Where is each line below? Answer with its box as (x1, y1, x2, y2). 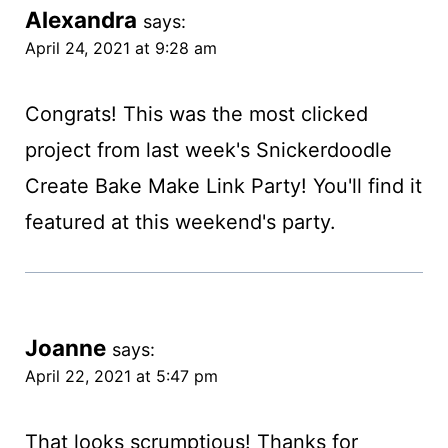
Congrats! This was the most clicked (24, 102, 368, 127)
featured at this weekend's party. (24, 210, 336, 235)
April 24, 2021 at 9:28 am (24, 38, 217, 59)
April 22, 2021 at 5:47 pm (24, 366, 218, 387)
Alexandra (24, 6, 137, 34)
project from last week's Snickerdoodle (24, 138, 392, 163)
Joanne (24, 334, 106, 362)
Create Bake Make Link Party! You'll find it (24, 174, 422, 199)
